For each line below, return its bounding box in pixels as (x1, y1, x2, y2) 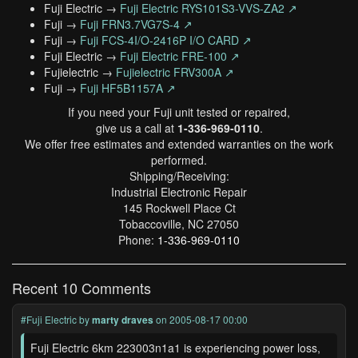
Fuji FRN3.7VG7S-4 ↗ (80, 16, 193, 32)
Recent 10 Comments (12, 277, 151, 298)
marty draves (92, 312, 153, 327)
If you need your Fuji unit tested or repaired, (68, 104, 290, 120)
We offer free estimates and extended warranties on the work (25, 136, 333, 152)
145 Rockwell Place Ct (122, 200, 236, 216)
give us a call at (95, 120, 177, 136)
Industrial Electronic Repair (111, 184, 247, 200)
